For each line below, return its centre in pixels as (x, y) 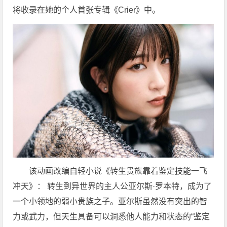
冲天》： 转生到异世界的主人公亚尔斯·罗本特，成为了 (112, 186)
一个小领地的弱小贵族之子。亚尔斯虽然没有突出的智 (110, 202)
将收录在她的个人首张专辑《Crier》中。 (87, 10)
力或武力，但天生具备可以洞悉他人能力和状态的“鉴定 (111, 217)
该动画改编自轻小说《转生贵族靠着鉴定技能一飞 (118, 171)
